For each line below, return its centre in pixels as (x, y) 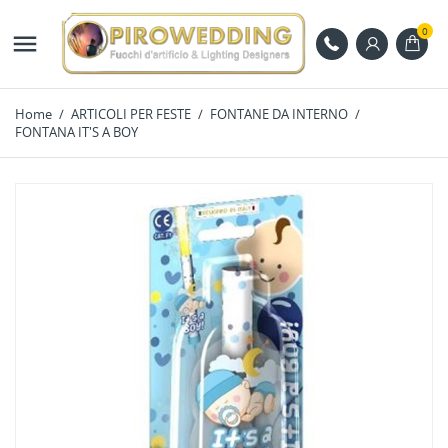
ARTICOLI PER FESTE (131, 114)
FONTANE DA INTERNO (279, 114)
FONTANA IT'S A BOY (76, 132)
